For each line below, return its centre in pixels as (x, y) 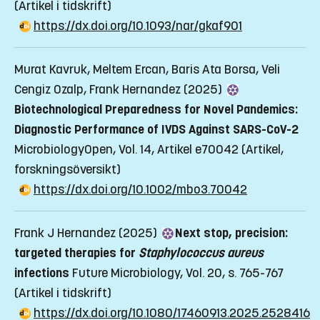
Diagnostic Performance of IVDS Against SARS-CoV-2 (156, 130)
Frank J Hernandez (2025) (87, 233)
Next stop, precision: (231, 233)
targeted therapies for (76, 253)
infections (42, 273)
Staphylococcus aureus (201, 253)
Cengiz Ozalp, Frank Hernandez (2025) (120, 90)
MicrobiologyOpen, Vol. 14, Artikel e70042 (126, 150)
